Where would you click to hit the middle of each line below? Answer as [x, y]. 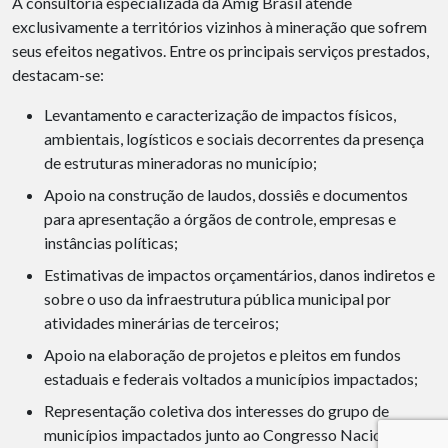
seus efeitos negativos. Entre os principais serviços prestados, [220, 50]
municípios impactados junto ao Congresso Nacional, [224, 434]
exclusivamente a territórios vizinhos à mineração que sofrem [219, 26]
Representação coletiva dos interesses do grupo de [216, 410]
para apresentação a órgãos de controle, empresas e [220, 218]
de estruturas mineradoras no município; [180, 162]
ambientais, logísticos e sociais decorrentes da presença [234, 138]
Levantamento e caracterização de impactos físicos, [220, 114]
